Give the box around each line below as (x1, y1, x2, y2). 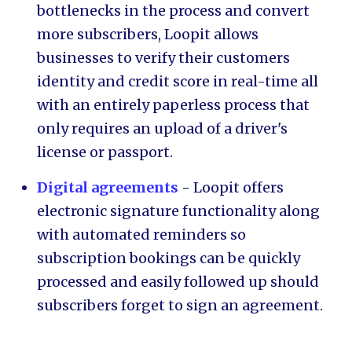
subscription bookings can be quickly (37, 249, 301, 267)
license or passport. (37, 143, 180, 161)
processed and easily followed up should (37, 273, 320, 291)
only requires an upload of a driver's (37, 119, 288, 137)
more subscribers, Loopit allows (37, 25, 259, 43)
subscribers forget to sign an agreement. (37, 296, 324, 314)
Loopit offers (193, 178, 284, 196)
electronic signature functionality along (37, 202, 321, 220)
